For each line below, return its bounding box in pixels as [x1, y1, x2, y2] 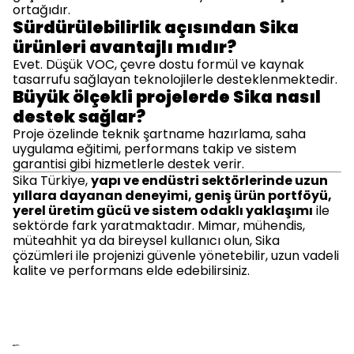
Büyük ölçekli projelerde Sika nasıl [13, 85, 321, 108]
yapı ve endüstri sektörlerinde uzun [91, 171, 328, 190]
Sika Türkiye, [13, 171, 91, 190]
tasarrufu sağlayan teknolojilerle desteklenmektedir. [13, 70, 337, 88]
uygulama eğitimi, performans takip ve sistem [13, 140, 296, 158]
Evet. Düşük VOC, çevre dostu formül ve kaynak [13, 55, 304, 73]
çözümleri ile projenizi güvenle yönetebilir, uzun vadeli [13, 247, 339, 265]
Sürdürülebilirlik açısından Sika [13, 16, 299, 39]
